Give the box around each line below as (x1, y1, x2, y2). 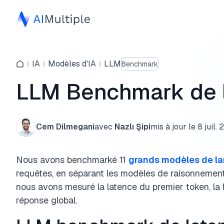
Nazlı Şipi (114, 121, 150, 132)
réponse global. (16, 194, 77, 206)
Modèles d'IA (48, 58, 96, 69)
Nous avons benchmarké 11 (16, 154, 128, 165)
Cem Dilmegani (36, 121, 94, 132)
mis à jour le (150, 121, 195, 132)
